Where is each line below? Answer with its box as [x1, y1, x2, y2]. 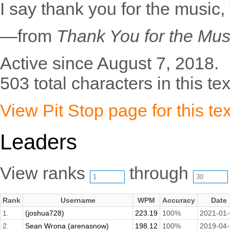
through [125, 163, 193, 183]
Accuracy [162, 196, 195, 205]
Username [60, 196, 95, 205]
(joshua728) [25, 209, 64, 218]
